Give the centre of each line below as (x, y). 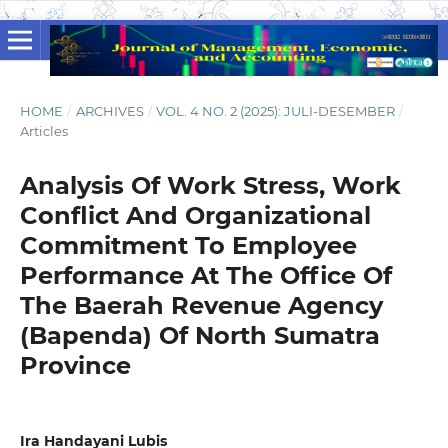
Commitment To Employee (188, 245)
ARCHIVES (109, 110)
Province (75, 365)
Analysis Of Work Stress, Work (210, 185)
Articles (43, 130)
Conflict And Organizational (195, 215)
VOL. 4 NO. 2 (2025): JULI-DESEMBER (276, 110)
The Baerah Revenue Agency (201, 305)
